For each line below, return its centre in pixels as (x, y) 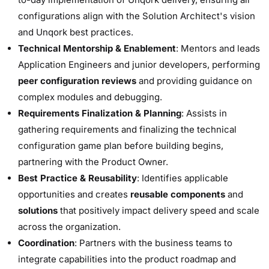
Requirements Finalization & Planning (100, 113)
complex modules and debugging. (90, 97)
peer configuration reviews (77, 81)
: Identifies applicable (183, 178)
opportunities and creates (74, 194)
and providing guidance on (194, 81)
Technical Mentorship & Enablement (97, 48)
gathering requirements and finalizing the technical (127, 129)
